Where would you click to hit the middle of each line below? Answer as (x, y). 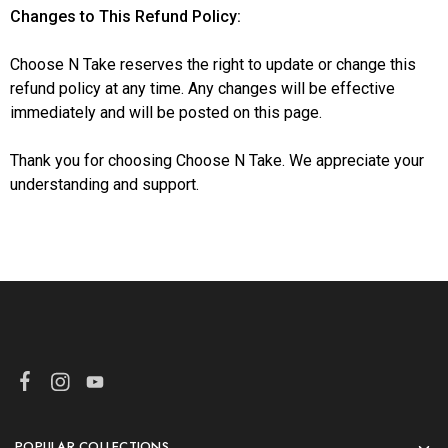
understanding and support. (104, 184)
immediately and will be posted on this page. (166, 112)
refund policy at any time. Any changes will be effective (202, 88)
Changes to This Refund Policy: (125, 16)
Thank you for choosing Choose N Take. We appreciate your (217, 160)
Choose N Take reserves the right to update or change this (213, 64)
